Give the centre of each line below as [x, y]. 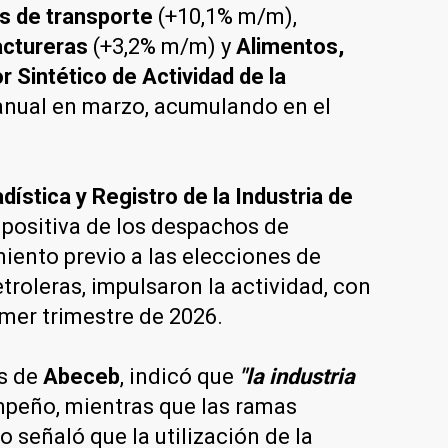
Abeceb [81, 376]
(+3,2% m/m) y [162, 46]
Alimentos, [290, 46]
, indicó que [177, 376]
